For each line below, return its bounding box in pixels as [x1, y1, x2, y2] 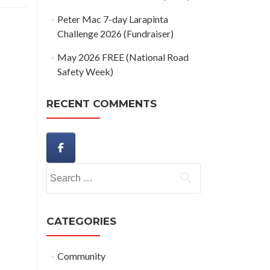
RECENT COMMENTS [46, 98, 157, 110]
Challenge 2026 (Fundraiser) [57, 28, 174, 39]
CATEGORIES [46, 215, 116, 228]
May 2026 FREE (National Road [57, 51, 189, 63]
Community [57, 250, 105, 262]
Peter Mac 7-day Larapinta [57, 13, 168, 25]
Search [46, 164, 74, 176]
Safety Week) [57, 66, 113, 77]
